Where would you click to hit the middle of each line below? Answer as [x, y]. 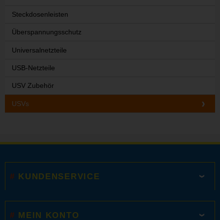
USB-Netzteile [34, 68]
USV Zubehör [33, 86]
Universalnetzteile [40, 50]
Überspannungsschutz [47, 32]
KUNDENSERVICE [59, 176]
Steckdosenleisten [40, 14]
